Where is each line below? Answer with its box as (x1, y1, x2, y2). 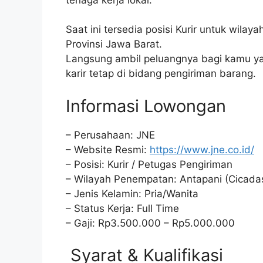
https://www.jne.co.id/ (150, 143, 254, 156)
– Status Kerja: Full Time (66, 202, 179, 214)
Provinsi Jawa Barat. (66, 38, 162, 50)
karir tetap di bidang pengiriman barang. (66, 68, 256, 79)
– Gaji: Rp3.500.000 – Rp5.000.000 (66, 217, 235, 229)
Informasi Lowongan (66, 95, 226, 116)
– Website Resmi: (66, 143, 150, 156)
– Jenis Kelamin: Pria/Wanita (66, 187, 198, 200)
